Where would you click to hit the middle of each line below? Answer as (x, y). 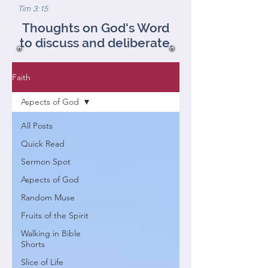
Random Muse (48, 197)
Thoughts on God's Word (96, 28)
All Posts (37, 126)
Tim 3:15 (33, 8)
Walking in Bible (51, 233)
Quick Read (43, 144)
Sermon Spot (46, 162)
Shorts (33, 244)
